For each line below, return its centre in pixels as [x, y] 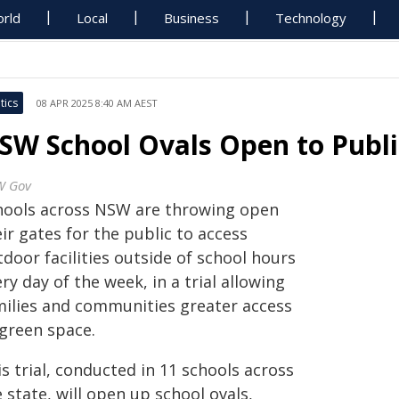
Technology [311, 18]
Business [192, 18]
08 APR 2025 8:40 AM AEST [97, 103]
